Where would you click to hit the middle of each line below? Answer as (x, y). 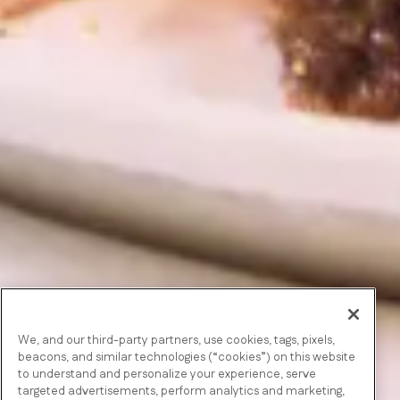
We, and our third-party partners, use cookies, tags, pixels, (176, 340)
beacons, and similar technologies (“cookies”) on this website (187, 357)
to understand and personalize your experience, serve (167, 374)
